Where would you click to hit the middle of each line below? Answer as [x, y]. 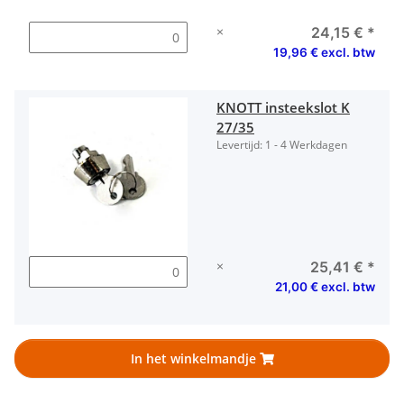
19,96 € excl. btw [324, 53]
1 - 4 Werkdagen [306, 145]
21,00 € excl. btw [325, 287]
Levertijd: [241, 145]
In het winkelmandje [195, 359]
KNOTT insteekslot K [283, 108]
